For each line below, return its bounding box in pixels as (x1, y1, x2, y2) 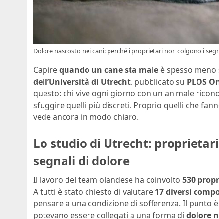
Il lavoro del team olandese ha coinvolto (33, 175, 182, 186)
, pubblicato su (131, 76, 187, 87)
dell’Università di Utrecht (33, 76, 131, 87)
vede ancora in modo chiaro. (33, 111, 139, 122)
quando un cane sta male (59, 64, 158, 75)
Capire (33, 64, 59, 75)
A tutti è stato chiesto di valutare (33, 186, 155, 197)
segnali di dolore (33, 152, 130, 169)
